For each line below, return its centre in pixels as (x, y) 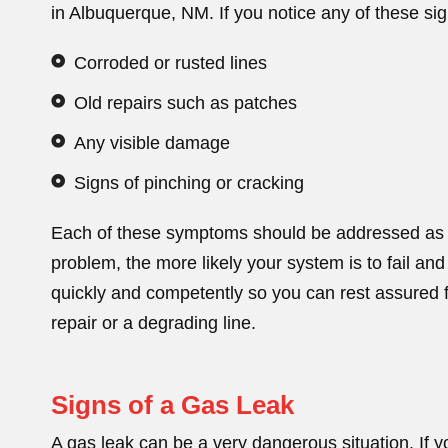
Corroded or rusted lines (170, 62)
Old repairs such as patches (185, 102)
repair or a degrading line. (154, 322)
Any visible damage (151, 142)
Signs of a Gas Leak (173, 405)
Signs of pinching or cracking (188, 182)
